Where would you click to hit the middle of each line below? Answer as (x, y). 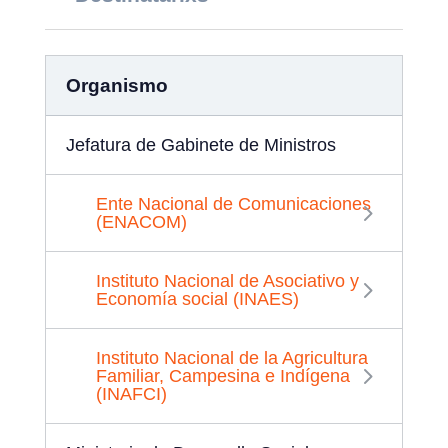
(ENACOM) (141, 221)
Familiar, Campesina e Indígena (222, 375)
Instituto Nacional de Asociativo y (227, 280)
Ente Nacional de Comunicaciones (233, 203)
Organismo (116, 85)
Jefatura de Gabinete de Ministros (200, 144)
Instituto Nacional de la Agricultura (231, 357)
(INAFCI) (131, 393)
